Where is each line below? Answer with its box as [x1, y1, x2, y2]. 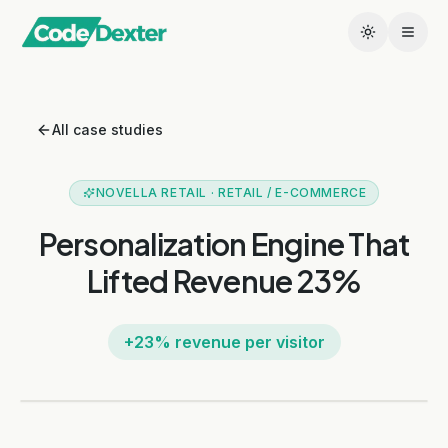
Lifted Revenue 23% [86, 262, 362, 300]
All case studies [52, 121, 163, 138]
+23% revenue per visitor [123, 332, 325, 352]
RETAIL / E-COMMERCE [217, 185, 367, 200]
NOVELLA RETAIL [95, 185, 208, 200]
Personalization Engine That [38, 225, 410, 263]
